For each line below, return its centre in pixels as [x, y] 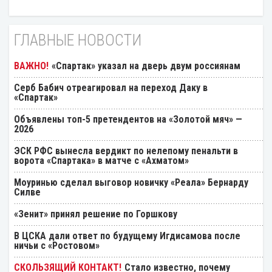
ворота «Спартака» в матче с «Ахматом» [101, 160]
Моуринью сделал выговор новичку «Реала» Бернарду [131, 182]
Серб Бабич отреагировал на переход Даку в [111, 87]
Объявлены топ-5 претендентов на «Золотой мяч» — [128, 119]
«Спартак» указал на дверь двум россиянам [146, 66]
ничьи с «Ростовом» [57, 245]
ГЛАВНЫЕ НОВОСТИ [78, 40]
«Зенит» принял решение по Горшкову [96, 214]
